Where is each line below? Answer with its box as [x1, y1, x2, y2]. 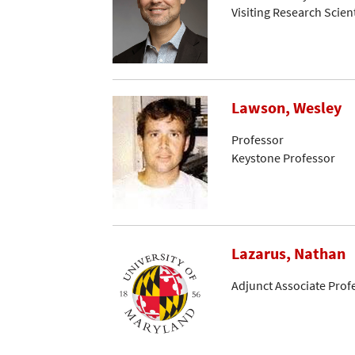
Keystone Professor [231, 150, 335, 166]
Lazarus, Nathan [231, 242, 345, 264]
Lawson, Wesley [231, 97, 342, 118]
